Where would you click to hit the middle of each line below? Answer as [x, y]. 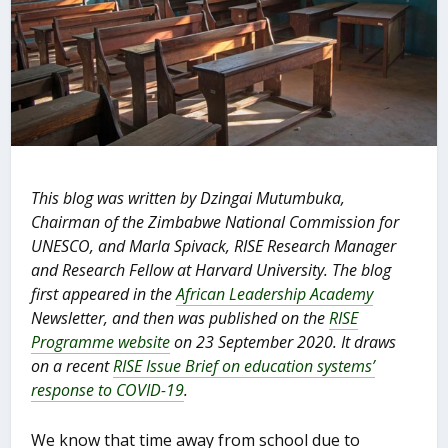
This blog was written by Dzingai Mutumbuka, [188, 198]
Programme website [101, 342]
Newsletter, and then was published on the [180, 318]
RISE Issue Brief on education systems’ [244, 366]
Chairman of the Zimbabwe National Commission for [215, 222]
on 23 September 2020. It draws [283, 342]
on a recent [72, 366]
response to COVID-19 [108, 390]
